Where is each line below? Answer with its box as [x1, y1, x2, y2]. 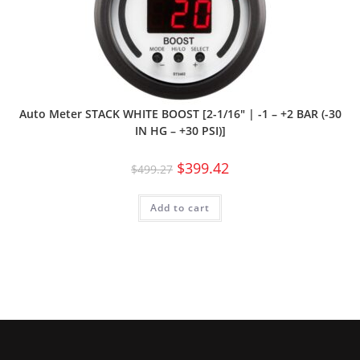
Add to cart [150, 200, 210, 215]
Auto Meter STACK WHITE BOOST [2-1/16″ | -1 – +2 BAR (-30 [18, 105, 342, 121]
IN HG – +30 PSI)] [134, 122, 226, 138]
